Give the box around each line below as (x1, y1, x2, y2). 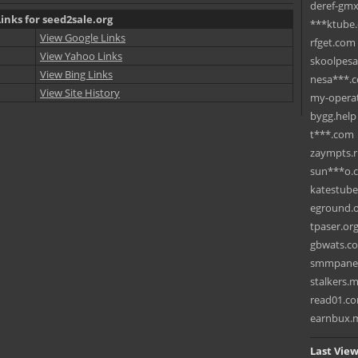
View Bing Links (40, 67, 113, 82)
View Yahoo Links (40, 49, 122, 63)
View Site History (40, 86, 120, 100)
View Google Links (40, 30, 125, 45)
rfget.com (310, 35, 356, 50)
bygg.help (310, 109, 356, 123)
